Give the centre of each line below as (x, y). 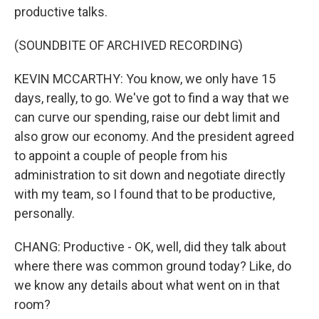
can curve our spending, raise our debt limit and (147, 117)
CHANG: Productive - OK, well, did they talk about (150, 247)
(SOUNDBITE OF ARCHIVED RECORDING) (129, 45)
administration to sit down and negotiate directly (150, 175)
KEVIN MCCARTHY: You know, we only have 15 (145, 79)
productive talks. (61, 12)
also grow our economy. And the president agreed (154, 136)
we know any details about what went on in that (147, 285)
